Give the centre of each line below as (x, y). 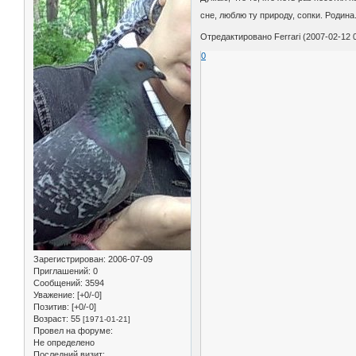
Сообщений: (58, 283)
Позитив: (51, 307)
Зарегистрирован (68, 259)
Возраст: (51, 319)
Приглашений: (62, 271)
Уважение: (54, 295)
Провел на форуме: (73, 331)
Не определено (64, 343)
